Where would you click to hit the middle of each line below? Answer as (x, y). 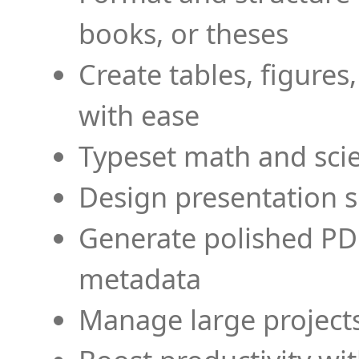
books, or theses (184, 33)
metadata (140, 278)
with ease (139, 115)
